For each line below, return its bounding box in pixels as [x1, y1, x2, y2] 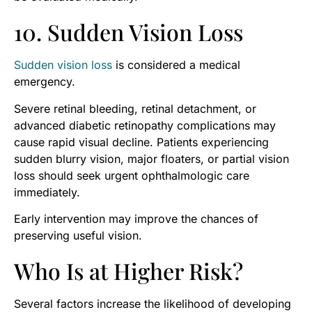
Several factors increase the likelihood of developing [14, 296, 291, 311]
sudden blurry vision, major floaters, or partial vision [14, 151, 289, 166]
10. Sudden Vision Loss [14, 17, 243, 47]
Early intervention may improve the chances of [14, 211, 258, 226]
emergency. [14, 75, 75, 89]
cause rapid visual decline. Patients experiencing [14, 134, 269, 149]
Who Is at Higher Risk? [14, 255, 243, 286]
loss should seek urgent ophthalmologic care [14, 168, 249, 182]
